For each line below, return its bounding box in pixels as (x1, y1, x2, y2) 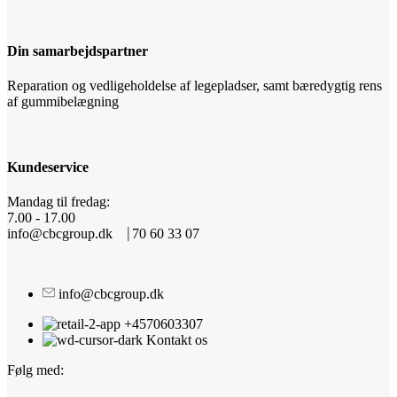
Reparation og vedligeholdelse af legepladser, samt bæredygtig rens (7, 78, 382, 94)
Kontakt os (146, 331, 207, 347)
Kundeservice (7, 159, 89, 175)
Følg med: (7, 362, 64, 378)
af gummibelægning (7, 94, 119, 110)
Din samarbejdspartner (7, 43, 148, 58)
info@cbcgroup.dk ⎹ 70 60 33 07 (7, 225, 199, 241)
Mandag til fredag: (7, 193, 110, 209)
